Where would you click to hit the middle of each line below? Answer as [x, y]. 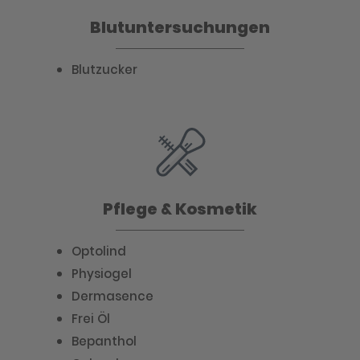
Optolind [99, 251]
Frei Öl [91, 319]
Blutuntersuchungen [180, 27]
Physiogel [102, 274]
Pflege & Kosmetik [180, 209]
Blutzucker [104, 70]
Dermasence [112, 296]
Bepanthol [104, 341]
